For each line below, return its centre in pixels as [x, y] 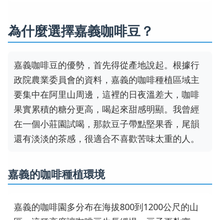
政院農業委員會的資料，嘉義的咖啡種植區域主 [107, 79]
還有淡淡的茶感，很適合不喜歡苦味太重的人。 [107, 138]
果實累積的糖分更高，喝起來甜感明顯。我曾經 [107, 109]
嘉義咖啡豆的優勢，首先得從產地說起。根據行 [107, 65]
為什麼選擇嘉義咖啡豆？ [81, 30]
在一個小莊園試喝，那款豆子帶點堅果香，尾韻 [107, 124]
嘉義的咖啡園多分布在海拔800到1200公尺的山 [106, 207]
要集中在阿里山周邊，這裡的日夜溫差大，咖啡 [107, 94]
